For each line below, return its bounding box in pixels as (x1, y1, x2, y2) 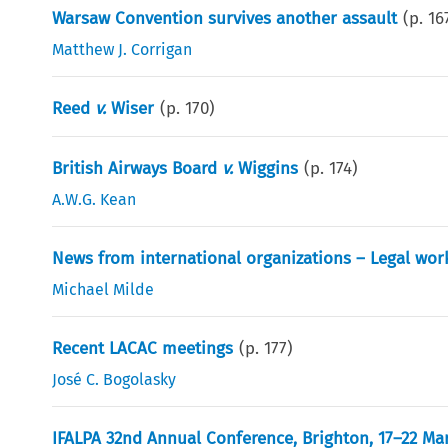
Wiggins (233, 157, 299, 179)
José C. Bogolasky (52, 369, 177, 389)
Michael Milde (52, 279, 155, 299)
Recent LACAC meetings (52, 337, 234, 359)
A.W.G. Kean (52, 189, 137, 209)
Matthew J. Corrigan (52, 39, 193, 59)
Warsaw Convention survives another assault (52, 7, 398, 29)
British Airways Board (52, 157, 223, 179)
